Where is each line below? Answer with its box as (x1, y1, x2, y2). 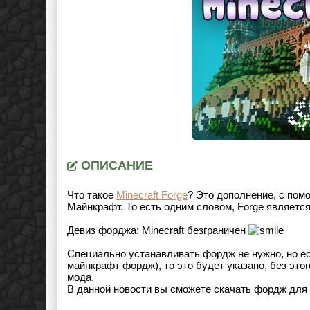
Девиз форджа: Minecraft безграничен (67, 224, 248, 236)
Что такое (67, 189, 116, 201)
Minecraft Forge (116, 189, 188, 201)
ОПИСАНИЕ (77, 158, 153, 172)
